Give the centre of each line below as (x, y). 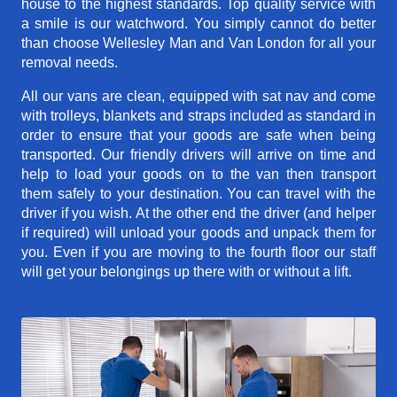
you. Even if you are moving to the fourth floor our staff (198, 253)
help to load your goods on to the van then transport (198, 175)
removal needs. (70, 63)
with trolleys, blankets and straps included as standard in (198, 116)
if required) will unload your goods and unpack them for (198, 233)
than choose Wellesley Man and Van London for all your (198, 43)
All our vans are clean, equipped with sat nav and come (198, 97)
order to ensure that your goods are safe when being (198, 136)
